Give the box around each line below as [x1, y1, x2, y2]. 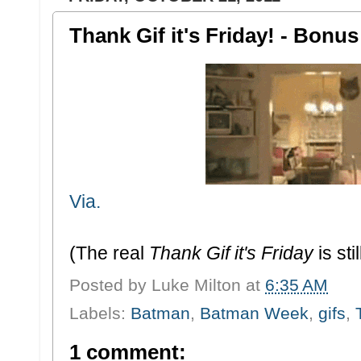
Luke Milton [151, 275, 241, 294]
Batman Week [200, 303, 309, 322]
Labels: [69, 303, 131, 322]
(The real [69, 243, 149, 263]
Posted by [69, 275, 151, 294]
